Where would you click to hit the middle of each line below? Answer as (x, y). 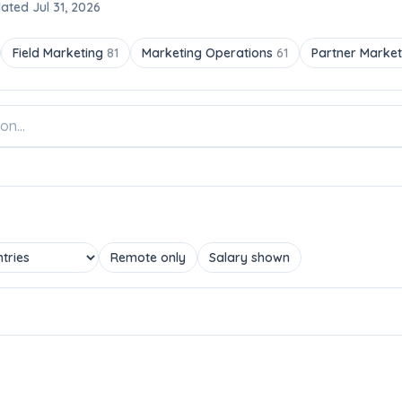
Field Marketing (60, 53)
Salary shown (249, 258)
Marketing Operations (209, 53)
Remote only (148, 258)
